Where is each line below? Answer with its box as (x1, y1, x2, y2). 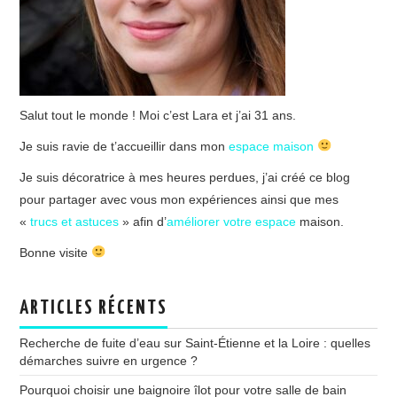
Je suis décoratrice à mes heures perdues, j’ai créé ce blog (19, 169, 351, 184)
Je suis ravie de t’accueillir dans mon (19, 138, 230, 153)
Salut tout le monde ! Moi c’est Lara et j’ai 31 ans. (19, 107, 297, 122)
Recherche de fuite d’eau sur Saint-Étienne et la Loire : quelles (19, 335, 371, 350)
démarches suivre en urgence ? (19, 353, 198, 368)
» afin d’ (119, 214, 167, 229)
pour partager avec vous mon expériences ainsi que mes (19, 191, 339, 206)
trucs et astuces (30, 214, 120, 229)
